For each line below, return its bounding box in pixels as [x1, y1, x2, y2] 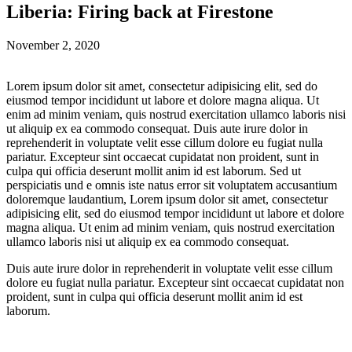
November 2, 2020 [6, 38, 100, 52]
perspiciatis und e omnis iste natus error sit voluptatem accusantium [6, 178, 337, 192]
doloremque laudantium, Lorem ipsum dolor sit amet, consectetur [6, 192, 328, 206]
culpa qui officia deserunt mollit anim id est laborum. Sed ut [6, 163, 301, 178]
